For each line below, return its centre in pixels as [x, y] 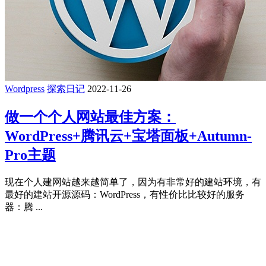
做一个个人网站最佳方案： [90, 117]
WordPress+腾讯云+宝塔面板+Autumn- [128, 136]
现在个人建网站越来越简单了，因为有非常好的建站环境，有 [133, 182]
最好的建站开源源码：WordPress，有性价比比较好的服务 [125, 194]
